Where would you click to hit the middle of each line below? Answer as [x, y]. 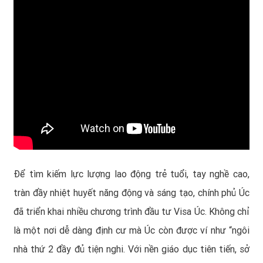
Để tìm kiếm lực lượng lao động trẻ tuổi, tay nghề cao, [131, 174]
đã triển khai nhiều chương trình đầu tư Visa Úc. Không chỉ [131, 211]
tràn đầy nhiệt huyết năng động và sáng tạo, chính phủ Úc [131, 193]
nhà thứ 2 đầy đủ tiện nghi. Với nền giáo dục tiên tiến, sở [131, 249]
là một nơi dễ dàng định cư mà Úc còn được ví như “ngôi [131, 230]
